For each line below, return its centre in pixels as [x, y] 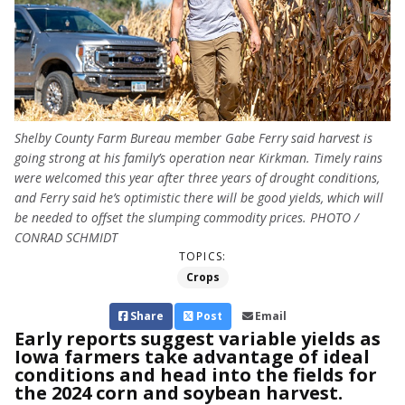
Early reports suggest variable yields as [198, 339]
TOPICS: [202, 257]
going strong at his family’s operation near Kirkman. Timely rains [198, 158]
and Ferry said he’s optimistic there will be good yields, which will [199, 198]
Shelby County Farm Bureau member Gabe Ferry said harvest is [193, 138]
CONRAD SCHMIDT [66, 238]
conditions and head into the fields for [196, 375]
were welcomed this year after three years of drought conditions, [197, 178]
